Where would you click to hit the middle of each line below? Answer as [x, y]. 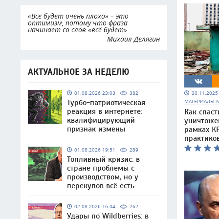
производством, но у [103, 177]
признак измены [96, 129]
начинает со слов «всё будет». [78, 30]
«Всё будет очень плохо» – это [78, 16]
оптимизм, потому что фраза [78, 23]
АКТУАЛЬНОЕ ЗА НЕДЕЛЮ [78, 72]
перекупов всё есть [101, 186]
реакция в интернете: [105, 111]
